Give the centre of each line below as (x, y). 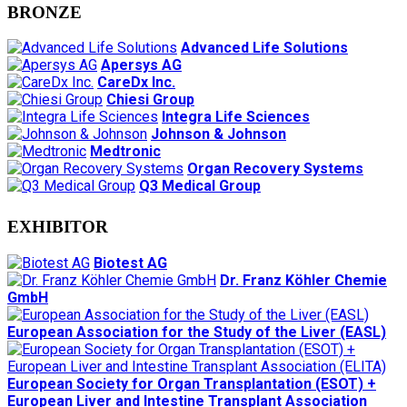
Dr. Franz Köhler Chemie (303, 280)
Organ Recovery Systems (275, 169)
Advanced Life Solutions (264, 48)
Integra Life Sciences (236, 117)
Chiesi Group (150, 100)
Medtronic (125, 152)
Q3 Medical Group (200, 186)
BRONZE (45, 12)
